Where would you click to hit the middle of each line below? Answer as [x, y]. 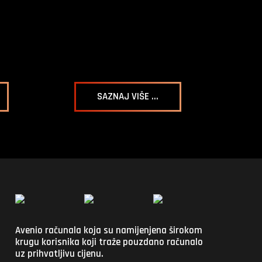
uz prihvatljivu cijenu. [59, 254]
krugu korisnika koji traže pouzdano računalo [109, 242]
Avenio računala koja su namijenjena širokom [109, 230]
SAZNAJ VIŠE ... [128, 96]
